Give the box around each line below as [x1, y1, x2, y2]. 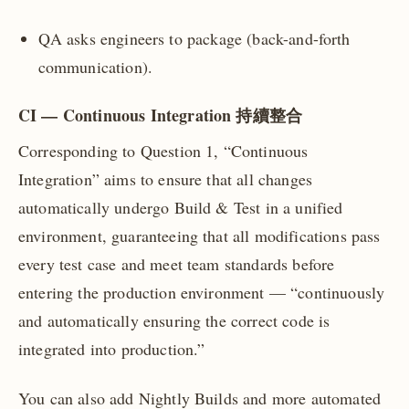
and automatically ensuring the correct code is [18, 309, 330, 331]
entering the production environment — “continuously [18, 280, 385, 303]
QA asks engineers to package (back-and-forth [37, 26, 351, 49]
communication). [37, 55, 152, 78]
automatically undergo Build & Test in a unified [18, 195, 343, 218]
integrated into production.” [18, 337, 205, 360]
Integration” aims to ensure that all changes [18, 167, 313, 190]
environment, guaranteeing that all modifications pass [18, 224, 381, 246]
